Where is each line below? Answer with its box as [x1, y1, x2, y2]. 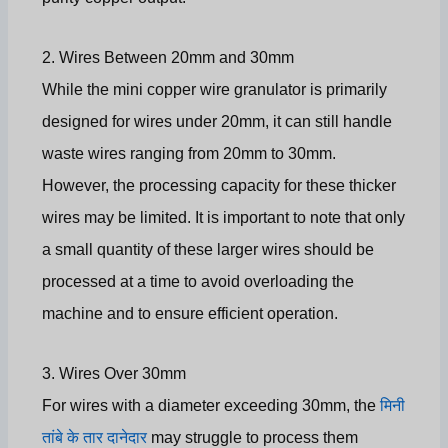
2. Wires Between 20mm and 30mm [42, 49, 295, 67]
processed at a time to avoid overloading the [42, 273, 355, 291]
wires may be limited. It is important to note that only [42, 209, 406, 227]
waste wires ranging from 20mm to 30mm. [42, 145, 337, 163]
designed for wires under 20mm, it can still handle [42, 113, 393, 131]
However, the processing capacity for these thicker [42, 177, 397, 195]
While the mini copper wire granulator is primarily [42, 81, 388, 99]
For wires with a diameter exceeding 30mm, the [42, 397, 381, 415]
